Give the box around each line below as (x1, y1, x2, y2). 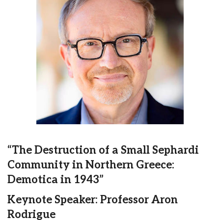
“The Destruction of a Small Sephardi (7, 143, 199, 157)
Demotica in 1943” (7, 173, 104, 186)
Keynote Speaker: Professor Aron (7, 193, 178, 206)
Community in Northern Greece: (7, 158, 174, 171)
